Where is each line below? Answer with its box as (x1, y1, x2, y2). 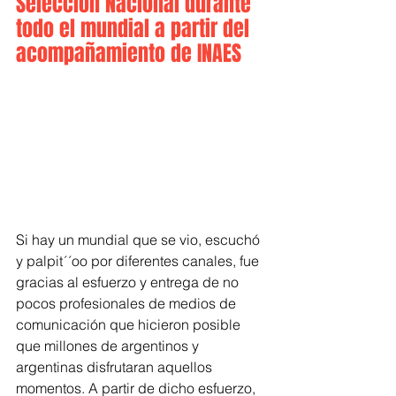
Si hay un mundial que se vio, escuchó (16, 230, 263, 248)
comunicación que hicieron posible (16, 315, 244, 333)
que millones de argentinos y (16, 336, 202, 354)
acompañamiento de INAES (16, 38, 241, 69)
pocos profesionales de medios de (16, 293, 240, 312)
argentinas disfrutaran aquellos (16, 357, 216, 376)
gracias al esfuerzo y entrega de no (16, 272, 242, 291)
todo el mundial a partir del (16, 13, 255, 44)
